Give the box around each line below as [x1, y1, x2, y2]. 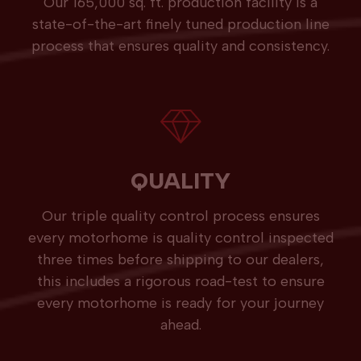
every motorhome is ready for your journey [37, 294, 324, 313]
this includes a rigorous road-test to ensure [36, 272, 325, 291]
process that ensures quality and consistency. [31, 37, 330, 56]
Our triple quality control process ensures [41, 207, 320, 226]
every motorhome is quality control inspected [27, 229, 334, 247]
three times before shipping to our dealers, [37, 251, 324, 269]
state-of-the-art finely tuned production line [31, 15, 330, 34]
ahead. [160, 316, 201, 334]
